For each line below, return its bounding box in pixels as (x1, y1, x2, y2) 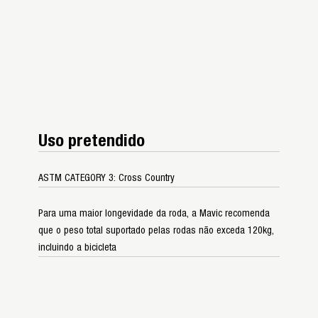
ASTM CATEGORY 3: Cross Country (38, 172, 175, 183)
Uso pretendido (38, 132, 145, 150)
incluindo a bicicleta (38, 242, 116, 253)
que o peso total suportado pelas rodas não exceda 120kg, (38, 225, 274, 236)
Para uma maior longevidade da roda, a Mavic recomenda (38, 208, 270, 219)
